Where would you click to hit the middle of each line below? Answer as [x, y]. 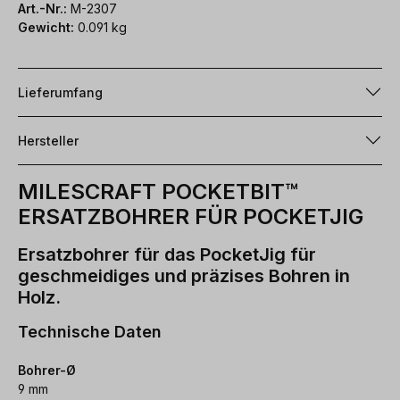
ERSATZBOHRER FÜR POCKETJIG [191, 216]
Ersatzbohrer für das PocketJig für [167, 254]
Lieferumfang [60, 92]
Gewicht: [46, 27]
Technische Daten [90, 331]
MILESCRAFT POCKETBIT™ [158, 191]
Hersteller [48, 140]
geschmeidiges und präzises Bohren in [184, 275]
